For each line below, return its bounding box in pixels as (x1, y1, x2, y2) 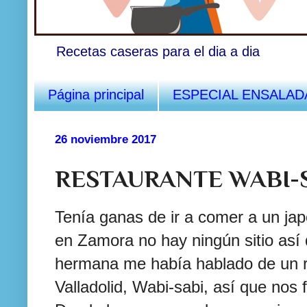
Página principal (48, 86, 144, 102)
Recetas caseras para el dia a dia (56, 43, 260, 59)
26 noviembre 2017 (55, 132, 156, 146)
